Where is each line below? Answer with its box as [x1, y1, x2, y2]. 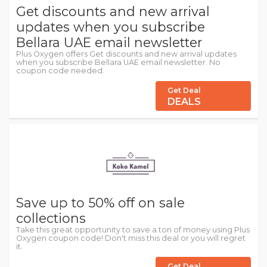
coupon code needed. [16, 66, 104, 76]
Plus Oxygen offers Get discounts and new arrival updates [16, 49, 237, 59]
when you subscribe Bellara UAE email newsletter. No [16, 58, 221, 67]
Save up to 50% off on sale [16, 195, 185, 211]
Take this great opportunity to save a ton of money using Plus [16, 225, 250, 235]
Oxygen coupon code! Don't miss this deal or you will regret [16, 234, 246, 243]
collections [16, 210, 86, 226]
